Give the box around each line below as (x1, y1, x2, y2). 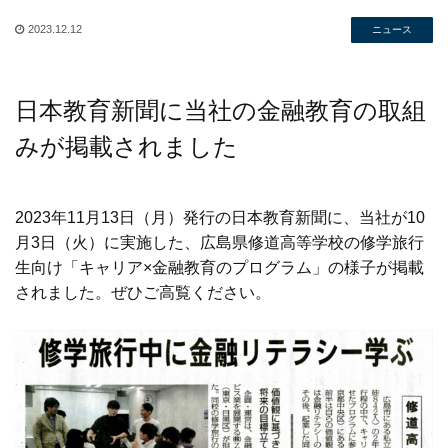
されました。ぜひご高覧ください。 (15, 283, 271, 301)
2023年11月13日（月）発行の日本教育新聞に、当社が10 (15, 208, 425, 226)
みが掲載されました (15, 132, 238, 160)
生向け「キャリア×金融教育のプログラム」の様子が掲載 (15, 258, 424, 276)
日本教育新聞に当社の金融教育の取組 (15, 96, 426, 124)
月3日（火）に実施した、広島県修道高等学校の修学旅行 (15, 233, 424, 251)
